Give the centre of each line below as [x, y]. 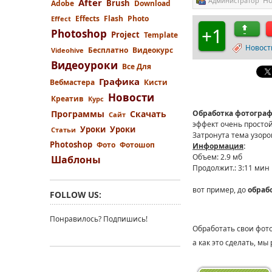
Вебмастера [72, 82]
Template [161, 35]
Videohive [67, 50]
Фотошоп [137, 145]
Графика [119, 81]
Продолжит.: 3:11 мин [231, 168]
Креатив [67, 99]
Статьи [63, 130]
